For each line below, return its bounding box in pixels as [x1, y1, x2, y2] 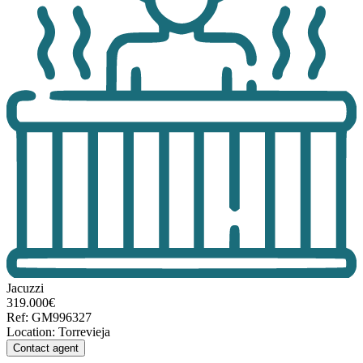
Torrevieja [58, 325, 110, 340]
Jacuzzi [6, 281, 44, 296]
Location [6, 325, 52, 340]
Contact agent [13, 342, 79, 355]
